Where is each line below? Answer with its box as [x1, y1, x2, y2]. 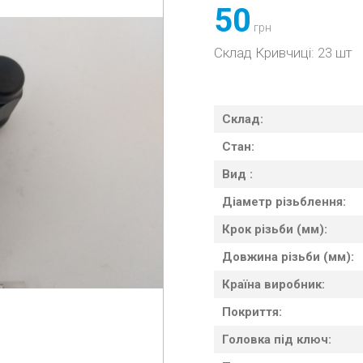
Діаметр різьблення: [222, 194, 349, 209]
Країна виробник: [222, 277, 328, 292]
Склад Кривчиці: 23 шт [214, 45, 352, 61]
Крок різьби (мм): [222, 222, 331, 237]
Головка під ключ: [222, 332, 335, 347]
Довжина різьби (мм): [222, 250, 357, 264]
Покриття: [222, 305, 285, 319]
